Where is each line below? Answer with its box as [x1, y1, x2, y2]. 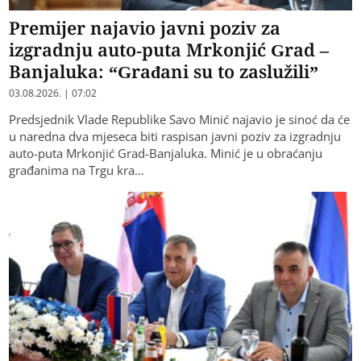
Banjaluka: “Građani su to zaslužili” [9, 59, 319, 84]
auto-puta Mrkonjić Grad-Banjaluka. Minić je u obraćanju [9, 145, 323, 162]
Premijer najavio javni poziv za [9, 15, 281, 40]
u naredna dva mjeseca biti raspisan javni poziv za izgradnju [9, 128, 342, 145]
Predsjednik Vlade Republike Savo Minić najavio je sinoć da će [9, 111, 351, 128]
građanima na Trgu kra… [9, 162, 145, 179]
